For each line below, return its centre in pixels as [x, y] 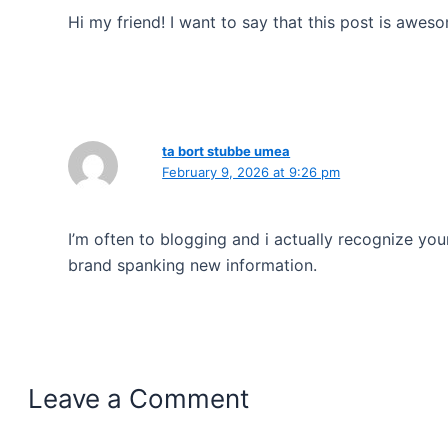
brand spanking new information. [192, 264]
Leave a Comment [138, 398]
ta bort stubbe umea [226, 150]
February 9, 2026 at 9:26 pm [251, 171]
